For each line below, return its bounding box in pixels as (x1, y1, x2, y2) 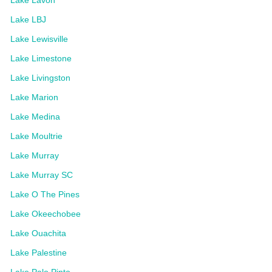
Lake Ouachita (10, 228, 66, 238)
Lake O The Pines (10, 189, 80, 199)
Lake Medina (10, 111, 60, 121)
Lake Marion (10, 92, 58, 102)
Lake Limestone (10, 53, 72, 63)
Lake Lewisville (10, 33, 68, 44)
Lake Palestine (10, 247, 67, 257)
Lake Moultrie (10, 131, 63, 141)
